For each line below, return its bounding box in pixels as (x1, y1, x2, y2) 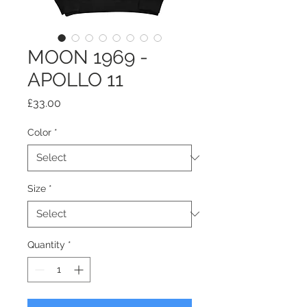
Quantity (27, 238, 65, 250)
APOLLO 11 (27, 68, 123, 91)
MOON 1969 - (27, 45, 148, 69)
